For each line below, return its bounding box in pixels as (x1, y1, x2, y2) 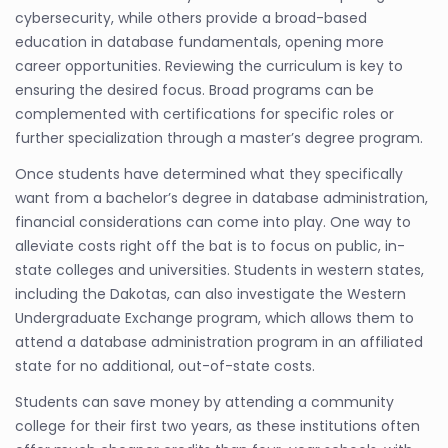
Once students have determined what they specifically (15, 163, 403, 184)
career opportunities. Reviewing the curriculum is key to (15, 55, 403, 76)
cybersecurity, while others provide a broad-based (15, 7, 367, 28)
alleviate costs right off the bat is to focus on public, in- (15, 235, 405, 256)
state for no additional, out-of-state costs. (15, 355, 315, 376)
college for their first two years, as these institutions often (15, 415, 420, 436)
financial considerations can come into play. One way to (15, 211, 411, 232)
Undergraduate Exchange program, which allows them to (15, 307, 414, 328)
